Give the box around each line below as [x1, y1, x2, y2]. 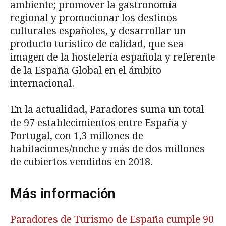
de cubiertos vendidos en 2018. [10, 156, 153, 168]
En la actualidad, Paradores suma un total [10, 103, 204, 116]
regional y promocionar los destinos [10, 12, 177, 24]
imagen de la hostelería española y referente [10, 51, 215, 63]
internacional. [10, 77, 74, 89]
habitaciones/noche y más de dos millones [10, 143, 205, 155]
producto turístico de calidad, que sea [10, 38, 184, 50]
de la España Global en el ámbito [10, 64, 161, 76]
